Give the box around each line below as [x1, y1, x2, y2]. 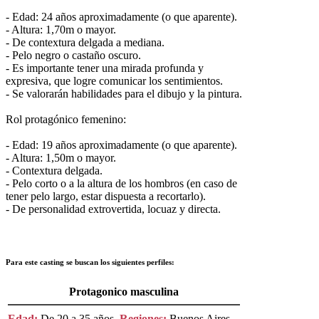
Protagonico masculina [69, 285, 179, 298]
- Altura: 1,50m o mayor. [6, 151, 116, 164]
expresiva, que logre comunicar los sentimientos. [6, 74, 223, 87]
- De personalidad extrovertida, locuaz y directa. [6, 202, 221, 215]
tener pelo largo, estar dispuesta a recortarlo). [6, 189, 206, 202]
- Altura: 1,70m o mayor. [6, 23, 116, 36]
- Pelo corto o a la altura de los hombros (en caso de [6, 177, 237, 189]
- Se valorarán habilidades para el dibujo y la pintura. [6, 87, 242, 100]
